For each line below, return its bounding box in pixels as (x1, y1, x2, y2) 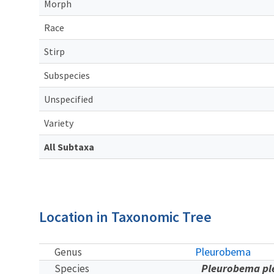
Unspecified (44, 92, 93, 105)
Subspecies (44, 68, 90, 81)
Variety (44, 116, 73, 129)
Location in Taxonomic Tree (39, 207, 212, 226)
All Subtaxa (44, 140, 94, 153)
